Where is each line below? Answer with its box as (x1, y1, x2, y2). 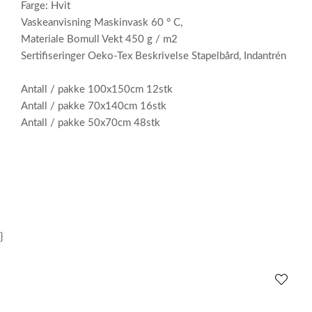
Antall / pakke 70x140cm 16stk (21, 101, 166, 111)
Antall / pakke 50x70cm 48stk (21, 118, 160, 128)
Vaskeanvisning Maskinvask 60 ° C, (21, 17, 182, 28)
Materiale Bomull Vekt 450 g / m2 (21, 34, 178, 45)
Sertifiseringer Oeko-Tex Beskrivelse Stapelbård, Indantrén (21, 51, 286, 61)
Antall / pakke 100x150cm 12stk (21, 84, 173, 95)
